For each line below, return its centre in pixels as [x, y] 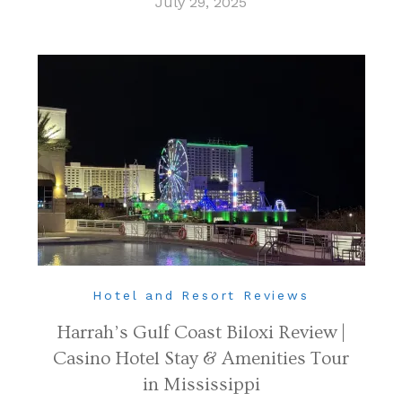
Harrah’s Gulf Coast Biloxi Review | [201, 332]
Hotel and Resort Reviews [201, 295]
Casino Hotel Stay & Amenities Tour [201, 358]
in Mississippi [201, 384]
